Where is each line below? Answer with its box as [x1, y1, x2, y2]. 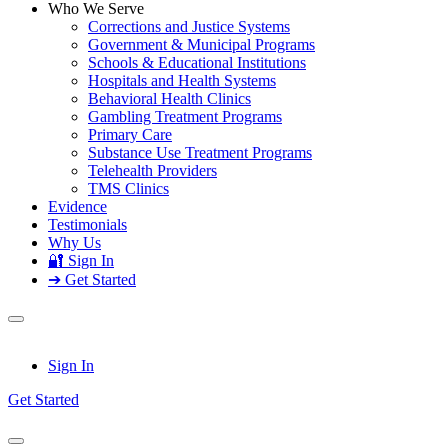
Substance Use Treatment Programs [88, 144, 312, 161]
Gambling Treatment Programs [88, 108, 282, 125]
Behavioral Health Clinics [88, 90, 251, 107]
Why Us [48, 234, 101, 251]
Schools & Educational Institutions [88, 54, 306, 71]
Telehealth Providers [88, 162, 217, 179]
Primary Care [88, 126, 172, 143]
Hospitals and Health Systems [88, 72, 276, 89]
